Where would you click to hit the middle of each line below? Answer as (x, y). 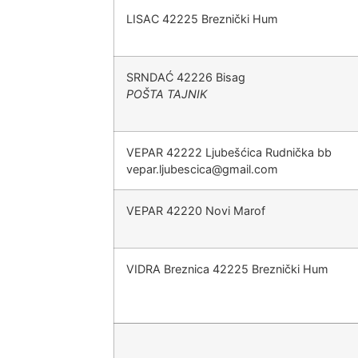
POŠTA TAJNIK (167, 94)
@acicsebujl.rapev (174, 169)
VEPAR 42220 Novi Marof (196, 211)
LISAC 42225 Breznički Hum (202, 19)
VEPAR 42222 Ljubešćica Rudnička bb (229, 152)
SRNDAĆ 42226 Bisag (186, 77)
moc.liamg (250, 169)
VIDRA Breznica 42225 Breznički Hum (227, 269)
